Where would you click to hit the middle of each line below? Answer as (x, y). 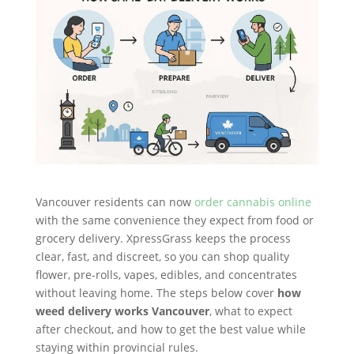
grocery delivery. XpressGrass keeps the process (163, 239)
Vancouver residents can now (115, 202)
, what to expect (250, 311)
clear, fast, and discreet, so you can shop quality (162, 257)
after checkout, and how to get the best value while (170, 330)
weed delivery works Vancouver (122, 311)
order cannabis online (252, 202)
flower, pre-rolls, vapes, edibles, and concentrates (166, 275)
